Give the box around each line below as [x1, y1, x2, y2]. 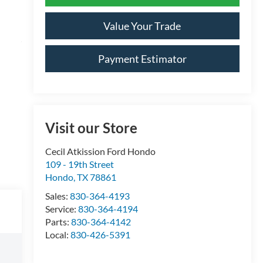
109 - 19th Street [45, 159, 114, 170]
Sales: [45, 190, 70, 202]
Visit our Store [45, 119, 137, 137]
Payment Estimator [97, 52, 187, 65]
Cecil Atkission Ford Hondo [45, 146, 156, 157]
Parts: [45, 216, 71, 228]
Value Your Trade [103, 19, 181, 32]
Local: [45, 229, 70, 241]
